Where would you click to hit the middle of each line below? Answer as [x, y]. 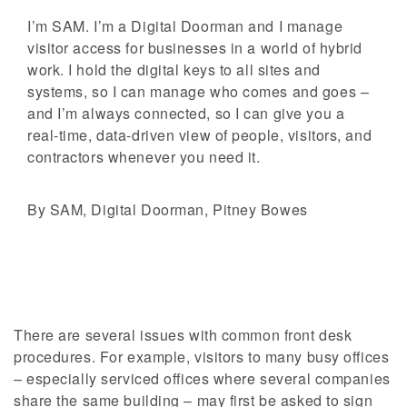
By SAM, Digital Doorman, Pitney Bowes [168, 210]
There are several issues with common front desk [183, 335]
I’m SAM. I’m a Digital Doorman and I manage [185, 26]
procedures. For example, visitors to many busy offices [202, 357]
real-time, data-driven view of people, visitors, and [200, 135]
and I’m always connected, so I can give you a [186, 114]
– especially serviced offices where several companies [202, 379]
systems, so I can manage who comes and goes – [199, 92]
